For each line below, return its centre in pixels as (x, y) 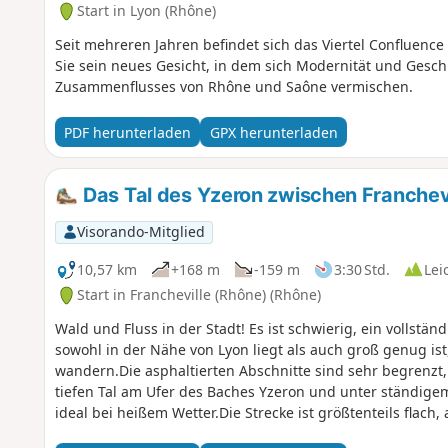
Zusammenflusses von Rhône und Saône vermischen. (233, 87)
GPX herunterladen (273, 132)
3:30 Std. (361, 269)
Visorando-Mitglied (140, 232)
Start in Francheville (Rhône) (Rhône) (198, 295)
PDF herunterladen (127, 132)
